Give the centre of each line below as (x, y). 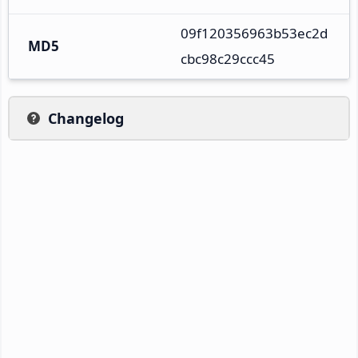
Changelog (86, 118)
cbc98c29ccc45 (228, 58)
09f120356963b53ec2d (254, 33)
